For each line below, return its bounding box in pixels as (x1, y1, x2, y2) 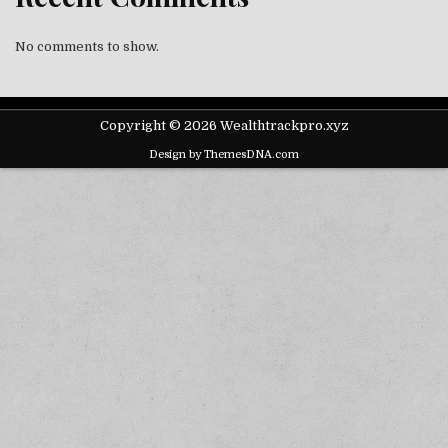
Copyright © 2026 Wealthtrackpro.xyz (99, 118, 349, 134)
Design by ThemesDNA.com (149, 148, 299, 162)
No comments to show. (15, 39, 159, 55)
